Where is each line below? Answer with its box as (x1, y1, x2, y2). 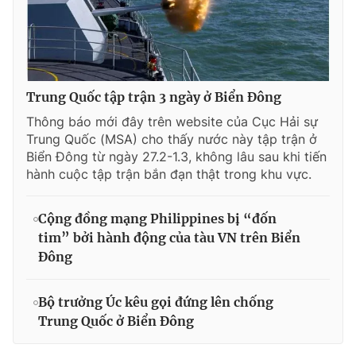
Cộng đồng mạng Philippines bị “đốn (38, 210, 277, 226)
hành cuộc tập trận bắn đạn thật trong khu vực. (26, 165, 311, 182)
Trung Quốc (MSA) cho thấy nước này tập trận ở (26, 130, 317, 147)
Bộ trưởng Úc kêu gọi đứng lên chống (38, 293, 273, 310)
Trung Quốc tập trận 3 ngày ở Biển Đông (26, 88, 281, 105)
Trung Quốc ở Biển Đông (38, 312, 194, 329)
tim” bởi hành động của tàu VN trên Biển (38, 229, 300, 246)
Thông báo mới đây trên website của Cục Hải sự (26, 113, 318, 130)
